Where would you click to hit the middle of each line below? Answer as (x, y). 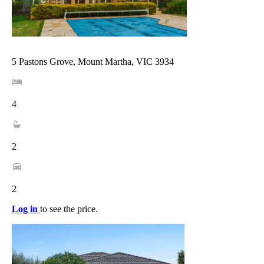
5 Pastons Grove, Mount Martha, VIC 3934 (93, 62)
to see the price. (69, 209)
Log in (26, 209)
